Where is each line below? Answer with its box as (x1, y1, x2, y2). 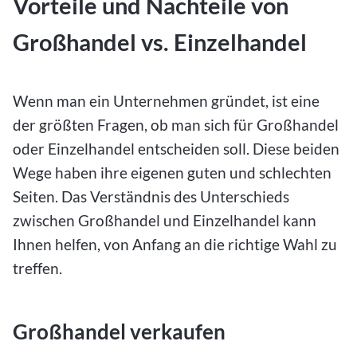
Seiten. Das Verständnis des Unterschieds (13, 187, 289, 206)
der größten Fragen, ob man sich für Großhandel (13, 116, 339, 135)
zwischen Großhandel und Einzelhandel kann (13, 211, 316, 230)
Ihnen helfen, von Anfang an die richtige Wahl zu (13, 235, 337, 254)
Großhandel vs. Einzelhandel (13, 28, 307, 56)
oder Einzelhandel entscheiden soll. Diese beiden (13, 139, 339, 159)
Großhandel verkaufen (13, 320, 226, 344)
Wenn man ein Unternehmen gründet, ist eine (13, 92, 320, 111)
